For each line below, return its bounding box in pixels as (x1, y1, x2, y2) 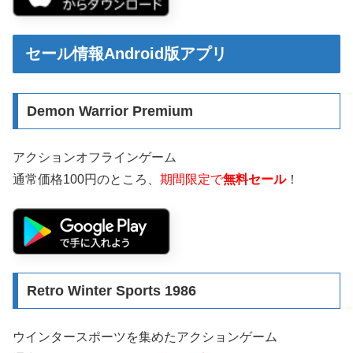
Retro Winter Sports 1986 (26, 282, 196, 299)
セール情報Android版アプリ (25, 44, 227, 62)
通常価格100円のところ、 (13, 172, 160, 186)
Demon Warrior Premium (26, 102, 193, 119)
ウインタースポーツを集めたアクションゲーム (13, 330, 277, 344)
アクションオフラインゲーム (13, 150, 176, 164)
